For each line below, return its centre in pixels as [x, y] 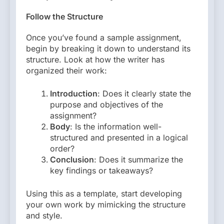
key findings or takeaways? [101, 171]
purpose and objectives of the [106, 105]
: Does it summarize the [138, 160]
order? [62, 149]
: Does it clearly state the [144, 94]
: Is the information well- [116, 127]
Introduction [74, 94]
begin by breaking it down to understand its [108, 49]
